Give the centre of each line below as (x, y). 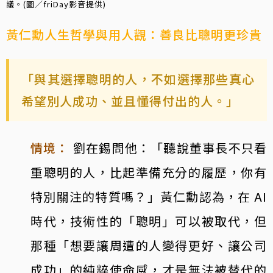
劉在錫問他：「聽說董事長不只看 (170, 147)
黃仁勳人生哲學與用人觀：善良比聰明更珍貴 (134, 34)
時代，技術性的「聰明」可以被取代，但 (149, 221)
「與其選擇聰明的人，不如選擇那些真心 (138, 79)
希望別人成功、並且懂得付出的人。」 (130, 101)
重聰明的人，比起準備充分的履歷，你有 (149, 172)
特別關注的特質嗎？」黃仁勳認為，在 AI (149, 196)
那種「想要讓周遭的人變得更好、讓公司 (149, 245)
